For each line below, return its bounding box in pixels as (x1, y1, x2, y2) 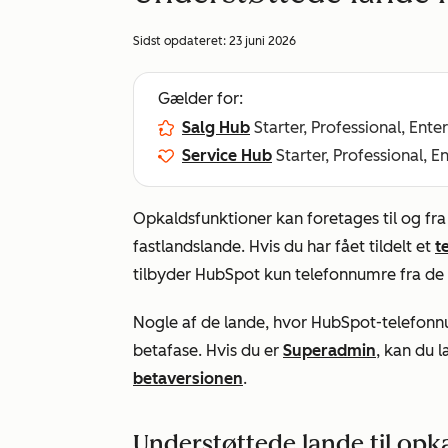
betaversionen (133, 369, 243, 388)
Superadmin (283, 341, 376, 360)
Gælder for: (158, 89, 243, 108)
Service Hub (182, 146, 272, 165)
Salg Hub (182, 118, 250, 137)
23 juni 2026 (229, 34, 296, 48)
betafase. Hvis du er (133, 341, 283, 360)
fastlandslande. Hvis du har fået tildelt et (133, 237, 435, 256)
